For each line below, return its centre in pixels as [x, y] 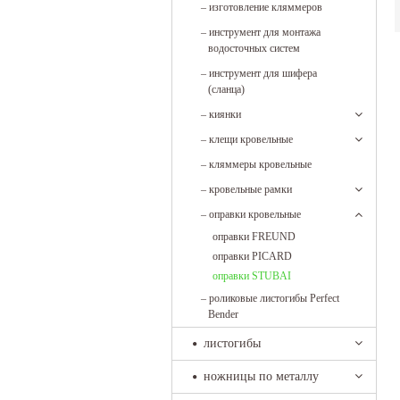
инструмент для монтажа [265, 32]
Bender [223, 314]
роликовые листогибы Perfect [274, 298]
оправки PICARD [252, 256]
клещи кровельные [251, 139]
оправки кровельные [255, 214]
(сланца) [226, 89]
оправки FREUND [254, 237]
